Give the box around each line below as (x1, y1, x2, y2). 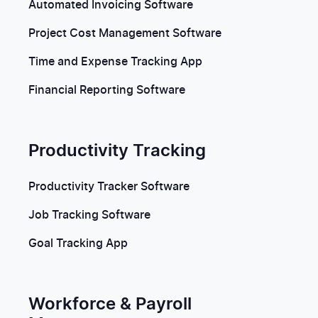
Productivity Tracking (28, 143, 206, 160)
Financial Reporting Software (28, 84, 185, 96)
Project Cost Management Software (28, 28, 221, 39)
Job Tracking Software (28, 209, 150, 221)
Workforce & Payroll (28, 296, 192, 313)
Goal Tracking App (28, 238, 128, 249)
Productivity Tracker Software (28, 181, 190, 192)
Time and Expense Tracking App (28, 56, 202, 67)
